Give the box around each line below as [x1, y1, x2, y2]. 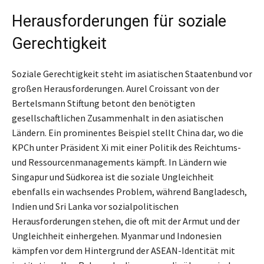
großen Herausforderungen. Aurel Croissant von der [12, 82, 219, 94]
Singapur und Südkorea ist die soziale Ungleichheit [12, 170, 214, 183]
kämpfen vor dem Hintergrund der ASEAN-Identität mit [12, 244, 235, 256]
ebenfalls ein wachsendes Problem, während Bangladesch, [12, 185, 247, 197]
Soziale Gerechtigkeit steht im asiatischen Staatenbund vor [12, 67, 252, 80]
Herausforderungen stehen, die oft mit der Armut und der [12, 214, 240, 227]
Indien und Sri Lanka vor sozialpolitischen [12, 200, 179, 212]
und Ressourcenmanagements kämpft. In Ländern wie [12, 156, 227, 168]
